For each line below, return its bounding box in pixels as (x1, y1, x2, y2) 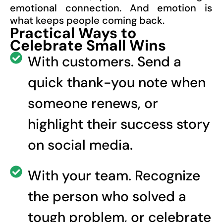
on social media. (28, 136, 133, 155)
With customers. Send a (28, 53, 182, 71)
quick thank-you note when (28, 73, 206, 92)
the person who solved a (28, 187, 187, 206)
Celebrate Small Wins (10, 36, 166, 55)
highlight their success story (28, 115, 211, 134)
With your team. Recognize (28, 166, 201, 185)
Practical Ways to (10, 23, 136, 43)
